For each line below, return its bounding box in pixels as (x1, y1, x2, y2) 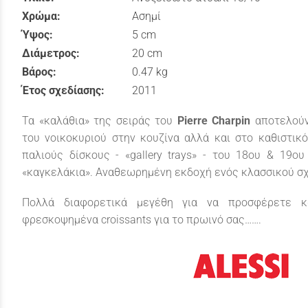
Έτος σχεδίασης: (22, 83, 104, 97)
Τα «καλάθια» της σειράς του (22, 113, 173, 127)
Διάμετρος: (22, 46, 80, 60)
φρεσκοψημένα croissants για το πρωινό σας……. (22, 213, 261, 227)
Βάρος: (22, 65, 56, 78)
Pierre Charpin (177, 113, 250, 127)
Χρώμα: (22, 9, 60, 23)
